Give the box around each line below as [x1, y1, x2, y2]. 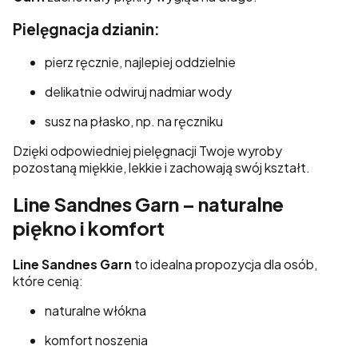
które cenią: [13, 272, 83, 289]
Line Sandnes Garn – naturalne [13, 191, 284, 216]
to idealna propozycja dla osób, [132, 255, 317, 272]
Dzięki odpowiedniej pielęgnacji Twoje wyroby [13, 141, 282, 159]
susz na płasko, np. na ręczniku [45, 112, 223, 129]
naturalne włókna [45, 301, 146, 319]
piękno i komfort [13, 215, 165, 240]
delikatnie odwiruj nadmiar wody [45, 82, 232, 100]
